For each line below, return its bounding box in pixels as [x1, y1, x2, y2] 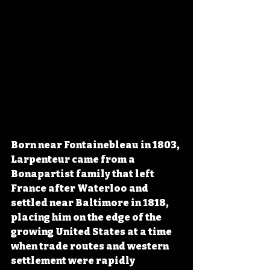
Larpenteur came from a [11, 153, 137, 165]
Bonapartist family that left [11, 168, 156, 180]
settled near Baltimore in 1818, [11, 196, 171, 209]
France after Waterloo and [11, 182, 150, 194]
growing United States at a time [11, 225, 174, 237]
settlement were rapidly [11, 254, 137, 266]
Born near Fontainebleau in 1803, [11, 139, 181, 151]
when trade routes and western [11, 240, 171, 252]
